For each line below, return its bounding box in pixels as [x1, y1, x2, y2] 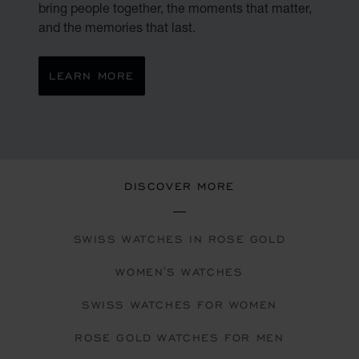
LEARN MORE [49, 68, 135, 83]
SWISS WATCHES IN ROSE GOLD [73, 232, 286, 246]
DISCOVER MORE [124, 179, 235, 193]
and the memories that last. [38, 18, 196, 34]
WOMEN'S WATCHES [115, 264, 244, 279]
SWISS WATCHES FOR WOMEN [82, 297, 277, 312]
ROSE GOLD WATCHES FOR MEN [75, 330, 284, 345]
